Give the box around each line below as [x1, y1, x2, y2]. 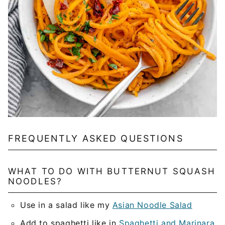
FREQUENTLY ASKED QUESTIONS [8, 133, 183, 144]
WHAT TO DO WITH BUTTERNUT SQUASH [8, 166, 216, 176]
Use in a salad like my [20, 199, 113, 210]
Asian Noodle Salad [112, 199, 192, 210]
